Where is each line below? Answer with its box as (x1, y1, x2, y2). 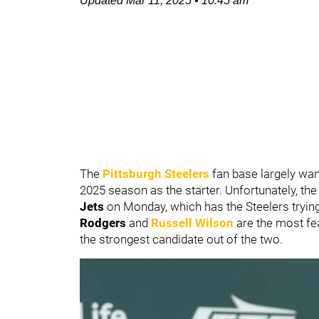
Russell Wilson (151, 216, 234, 230)
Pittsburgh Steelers (103, 167, 209, 181)
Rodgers (80, 216, 129, 230)
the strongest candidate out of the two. (80, 232, 286, 246)
